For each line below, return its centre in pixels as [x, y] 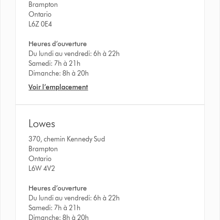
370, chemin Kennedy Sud [68, 139]
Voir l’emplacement [58, 87]
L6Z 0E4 [41, 24]
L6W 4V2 [42, 168]
